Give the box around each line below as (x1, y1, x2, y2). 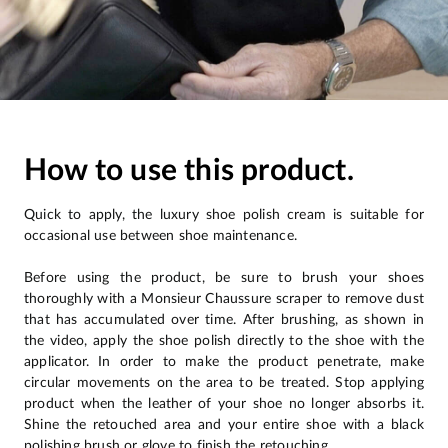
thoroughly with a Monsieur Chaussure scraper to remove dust (24, 290, 424, 306)
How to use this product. (24, 155, 354, 186)
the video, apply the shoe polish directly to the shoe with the (24, 332, 424, 348)
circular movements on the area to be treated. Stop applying (24, 374, 424, 390)
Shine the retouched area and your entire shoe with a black (24, 416, 424, 432)
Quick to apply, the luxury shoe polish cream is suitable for (24, 206, 424, 222)
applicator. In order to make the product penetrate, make (24, 353, 424, 369)
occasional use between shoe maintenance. (24, 227, 297, 243)
